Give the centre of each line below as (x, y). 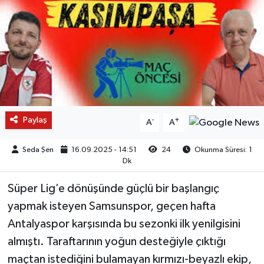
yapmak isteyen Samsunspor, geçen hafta (111, 206)
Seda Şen (38, 150)
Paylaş (35, 120)
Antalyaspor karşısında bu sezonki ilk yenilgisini (124, 224)
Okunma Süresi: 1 (223, 150)
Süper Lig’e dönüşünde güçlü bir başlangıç (113, 188)
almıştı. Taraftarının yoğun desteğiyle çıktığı (116, 241)
